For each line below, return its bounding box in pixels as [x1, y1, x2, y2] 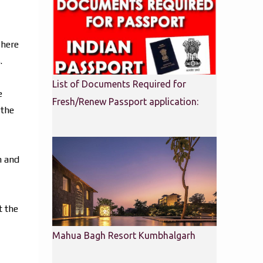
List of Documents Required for [52, 79, 186, 89]
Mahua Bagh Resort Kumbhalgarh [52, 230, 195, 241]
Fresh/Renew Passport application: [52, 96, 198, 107]
